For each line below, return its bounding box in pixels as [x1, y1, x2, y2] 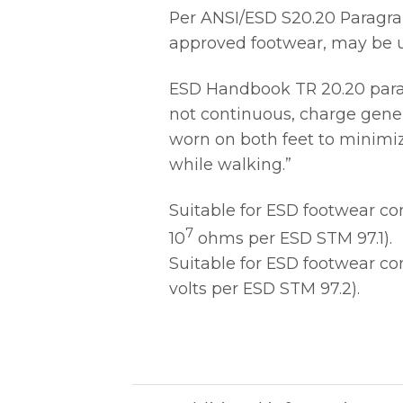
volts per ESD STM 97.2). [168, 278, 360, 298]
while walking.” [168, 154, 291, 174]
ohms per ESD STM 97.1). [193, 228, 392, 247]
